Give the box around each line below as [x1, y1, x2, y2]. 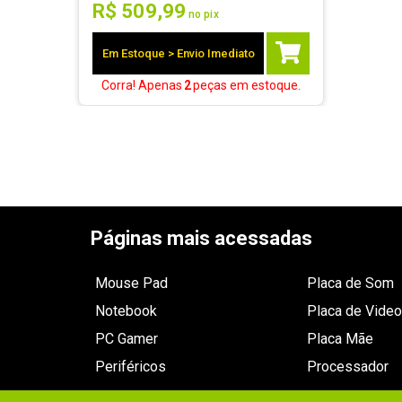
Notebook [95, 302, 158, 319]
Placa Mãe [306, 330, 373, 347]
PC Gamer [95, 330, 159, 347]
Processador [306, 358, 389, 375]
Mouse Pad [95, 275, 169, 292]
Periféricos [95, 358, 167, 375]
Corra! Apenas [101, 78, 182, 92]
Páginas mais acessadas [90, 227, 312, 249]
